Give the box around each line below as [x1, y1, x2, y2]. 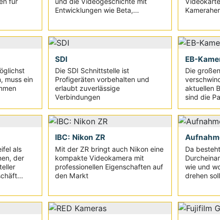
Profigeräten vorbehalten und [55, 75, 149, 84]
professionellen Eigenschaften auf [55, 162, 163, 171]
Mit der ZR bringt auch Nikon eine [55, 144, 164, 153]
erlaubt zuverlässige [55, 84, 120, 93]
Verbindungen [55, 93, 100, 102]
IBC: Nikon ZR [55, 133, 105, 142]
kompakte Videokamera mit [55, 153, 144, 162]
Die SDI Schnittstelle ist [55, 66, 129, 75]
